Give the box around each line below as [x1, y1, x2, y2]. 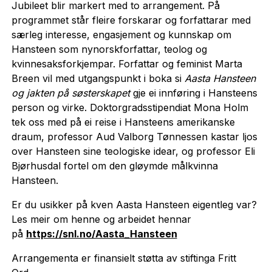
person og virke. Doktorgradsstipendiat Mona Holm [11, 101, 248, 114]
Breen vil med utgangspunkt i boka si [11, 72, 185, 84]
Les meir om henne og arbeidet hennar [11, 212, 191, 225]
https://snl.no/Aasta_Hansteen [25, 227, 177, 240]
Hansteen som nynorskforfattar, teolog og [11, 42, 207, 55]
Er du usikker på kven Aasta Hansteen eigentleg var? [11, 198, 257, 211]
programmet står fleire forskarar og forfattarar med [11, 13, 251, 26]
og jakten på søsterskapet [11, 86, 130, 99]
